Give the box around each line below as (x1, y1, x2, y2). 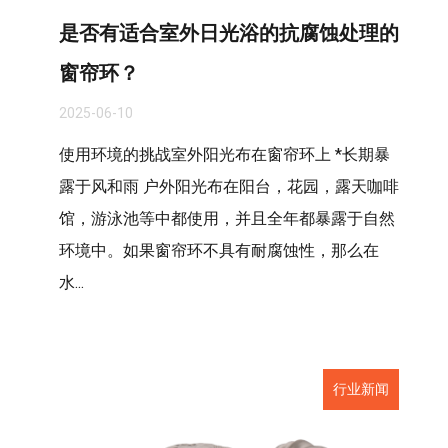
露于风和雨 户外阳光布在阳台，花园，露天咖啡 (59, 177, 399, 196)
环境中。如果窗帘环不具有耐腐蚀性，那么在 (59, 241, 379, 260)
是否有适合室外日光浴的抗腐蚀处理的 (59, 21, 399, 45)
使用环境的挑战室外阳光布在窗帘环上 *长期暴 (59, 145, 390, 164)
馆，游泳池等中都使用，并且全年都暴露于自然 (59, 209, 395, 228)
